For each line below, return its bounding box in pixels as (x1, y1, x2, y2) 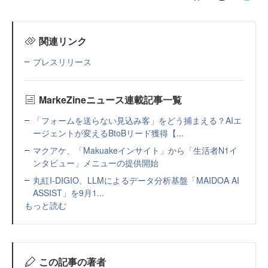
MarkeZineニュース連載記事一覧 (38, 92, 182, 106)
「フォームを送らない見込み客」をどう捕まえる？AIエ (33, 114, 242, 126)
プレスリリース (33, 55, 92, 68)
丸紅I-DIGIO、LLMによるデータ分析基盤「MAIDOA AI (33, 173, 239, 186)
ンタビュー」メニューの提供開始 (33, 156, 159, 169)
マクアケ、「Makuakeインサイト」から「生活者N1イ (33, 144, 237, 156)
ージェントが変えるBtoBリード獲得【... (33, 126, 184, 139)
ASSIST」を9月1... (33, 186, 104, 199)
